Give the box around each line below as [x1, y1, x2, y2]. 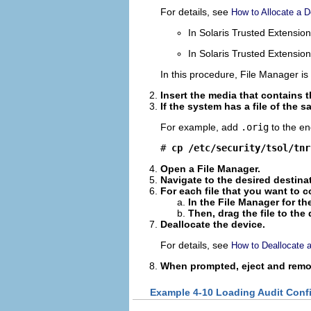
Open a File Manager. [160, 163, 260, 175]
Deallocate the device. [160, 219, 265, 230]
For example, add [160, 121, 241, 133]
